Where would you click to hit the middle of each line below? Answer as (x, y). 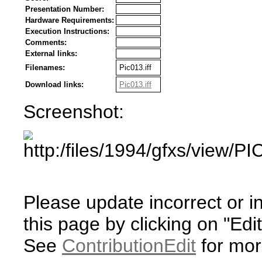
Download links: (54, 85)
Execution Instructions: (67, 31)
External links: (51, 54)
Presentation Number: (65, 9)
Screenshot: (74, 112)
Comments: (46, 42)
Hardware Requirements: (70, 20)
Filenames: (45, 68)
